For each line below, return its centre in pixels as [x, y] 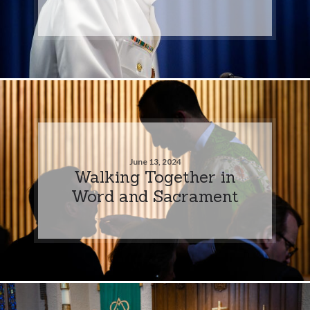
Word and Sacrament [155, 195]
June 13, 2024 [155, 161]
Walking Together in [155, 176]
